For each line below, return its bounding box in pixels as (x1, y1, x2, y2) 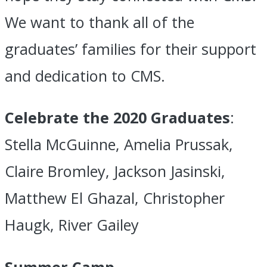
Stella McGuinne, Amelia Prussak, (5, 134, 233, 155)
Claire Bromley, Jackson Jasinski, (5, 161, 225, 182)
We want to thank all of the (5, 11, 194, 32)
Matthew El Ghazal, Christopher (5, 188, 225, 209)
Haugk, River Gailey (5, 215, 172, 235)
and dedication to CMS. (5, 65, 173, 86)
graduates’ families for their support (5, 38, 256, 59)
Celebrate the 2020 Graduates (5, 107, 230, 128)
